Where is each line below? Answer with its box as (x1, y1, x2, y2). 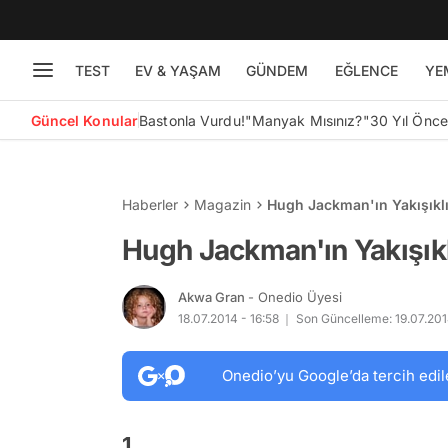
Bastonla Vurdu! (139, 111, 245, 129)
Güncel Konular (30, 111, 139, 129)
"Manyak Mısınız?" (244, 111, 370, 129)
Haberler (122, 196, 178, 213)
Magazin (194, 196, 251, 213)
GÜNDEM (245, 61, 308, 79)
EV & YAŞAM (134, 61, 221, 79)
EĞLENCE (334, 61, 398, 79)
